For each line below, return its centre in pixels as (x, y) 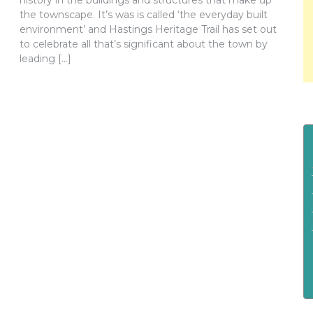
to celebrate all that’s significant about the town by (144, 44)
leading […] (45, 59)
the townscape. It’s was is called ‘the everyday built (144, 15)
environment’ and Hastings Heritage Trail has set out (148, 29)
